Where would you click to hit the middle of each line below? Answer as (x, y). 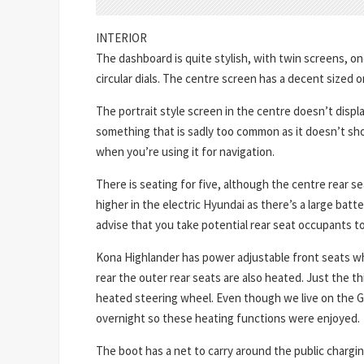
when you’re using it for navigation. (185, 151)
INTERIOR (121, 37)
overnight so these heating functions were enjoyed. (228, 318)
